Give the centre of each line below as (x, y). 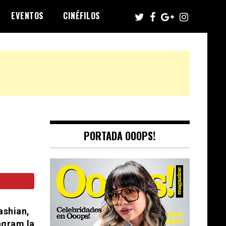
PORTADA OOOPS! (120, 135)
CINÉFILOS (82, 16)
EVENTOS (27, 16)
